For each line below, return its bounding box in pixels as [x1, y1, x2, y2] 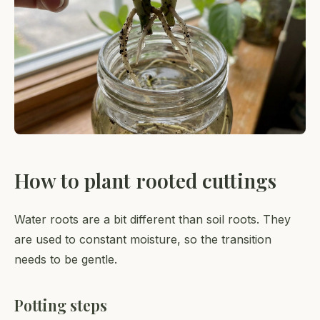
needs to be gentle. [14, 251, 117, 266]
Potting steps [14, 294, 107, 315]
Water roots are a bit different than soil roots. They [14, 211, 291, 226]
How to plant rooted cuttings [14, 166, 276, 194]
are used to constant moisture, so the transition [14, 231, 271, 246]
